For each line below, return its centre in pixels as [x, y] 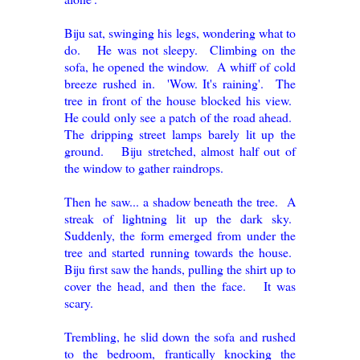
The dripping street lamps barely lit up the [180, 134]
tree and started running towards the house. [180, 252]
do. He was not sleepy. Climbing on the [180, 50]
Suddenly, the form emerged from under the [180, 235]
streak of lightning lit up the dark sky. [180, 219]
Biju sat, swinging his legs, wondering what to [180, 33]
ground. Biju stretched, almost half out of [180, 151]
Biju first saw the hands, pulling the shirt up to [180, 269]
